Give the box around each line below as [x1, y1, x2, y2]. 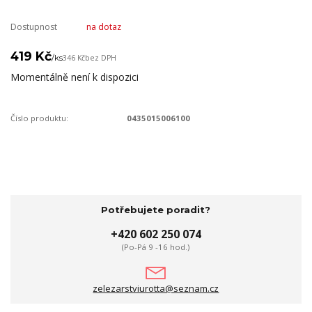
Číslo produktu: [10, 113, 68, 124]
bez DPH [85, 53, 116, 63]
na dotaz [86, 21, 121, 33]
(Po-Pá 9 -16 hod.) [122, 242, 190, 253]
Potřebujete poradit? [101, 203, 211, 215]
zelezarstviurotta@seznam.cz [93, 281, 219, 295]
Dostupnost [10, 21, 57, 33]
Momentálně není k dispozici [10, 70, 139, 84]
